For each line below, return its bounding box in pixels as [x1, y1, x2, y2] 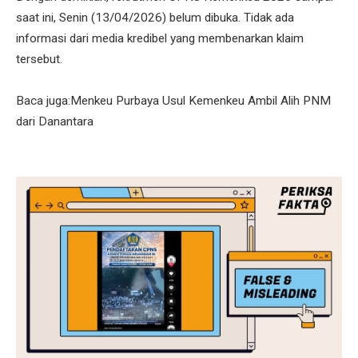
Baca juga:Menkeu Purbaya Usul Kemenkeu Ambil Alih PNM [16, 93, 331, 109]
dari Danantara [16, 114, 93, 129]
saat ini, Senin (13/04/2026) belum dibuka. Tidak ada [16, 10, 294, 26]
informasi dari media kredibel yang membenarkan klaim [16, 31, 304, 46]
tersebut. [16, 52, 62, 67]
